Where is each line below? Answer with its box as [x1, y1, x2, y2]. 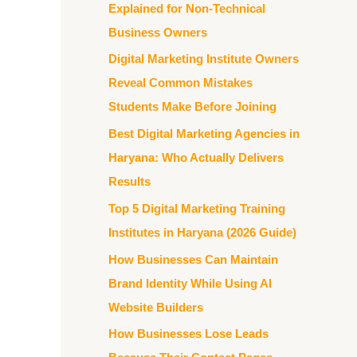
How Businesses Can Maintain [108, 252, 278, 266]
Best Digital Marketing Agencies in [108, 127, 300, 140]
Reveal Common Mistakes [108, 76, 253, 90]
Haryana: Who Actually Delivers [108, 151, 284, 164]
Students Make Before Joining [108, 100, 277, 114]
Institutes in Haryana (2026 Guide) [108, 225, 296, 239]
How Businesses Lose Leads [108, 327, 269, 341]
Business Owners [108, 25, 207, 39]
